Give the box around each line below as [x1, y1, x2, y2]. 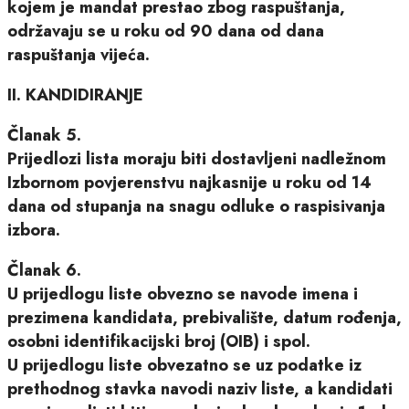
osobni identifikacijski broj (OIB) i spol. [7, 329, 310, 353]
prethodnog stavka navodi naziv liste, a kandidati [7, 376, 393, 401]
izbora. [7, 217, 60, 242]
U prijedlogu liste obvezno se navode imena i [7, 281, 358, 306]
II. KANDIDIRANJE [7, 82, 143, 107]
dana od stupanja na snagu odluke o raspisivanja [7, 194, 385, 218]
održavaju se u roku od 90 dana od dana [7, 18, 324, 43]
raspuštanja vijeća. [7, 42, 150, 67]
